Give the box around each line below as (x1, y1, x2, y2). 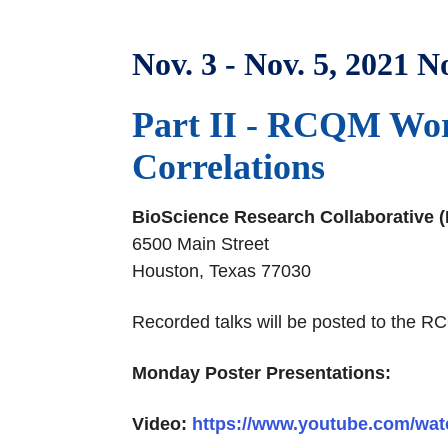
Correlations (132, 147, 325, 187)
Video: (132, 414, 192, 434)
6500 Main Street (132, 234, 274, 254)
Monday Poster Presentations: (132, 363, 391, 383)
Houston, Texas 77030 (132, 261, 316, 281)
